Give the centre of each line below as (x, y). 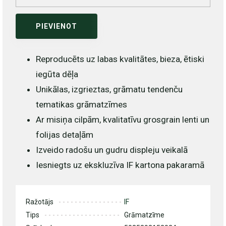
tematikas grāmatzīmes (81, 105)
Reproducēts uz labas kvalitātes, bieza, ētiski (120, 59)
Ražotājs (39, 202)
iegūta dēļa (57, 74)
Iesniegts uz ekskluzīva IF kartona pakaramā (120, 165)
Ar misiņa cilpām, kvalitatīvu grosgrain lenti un (122, 120)
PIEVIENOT (56, 26)
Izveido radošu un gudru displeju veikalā (111, 150)
